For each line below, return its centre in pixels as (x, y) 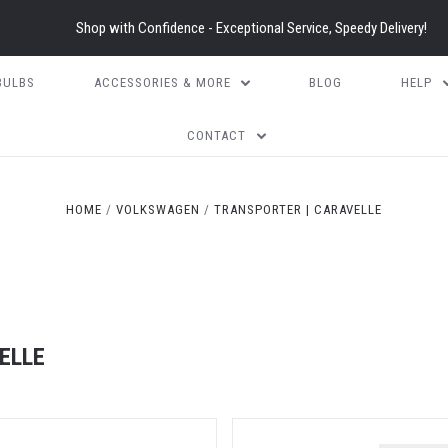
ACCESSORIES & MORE (162, 82)
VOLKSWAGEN (157, 209)
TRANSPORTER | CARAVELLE (298, 209)
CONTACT (217, 135)
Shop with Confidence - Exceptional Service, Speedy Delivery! (251, 28)
